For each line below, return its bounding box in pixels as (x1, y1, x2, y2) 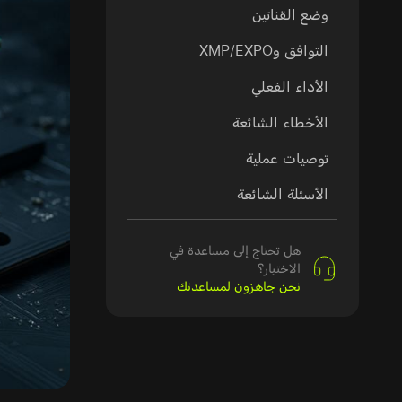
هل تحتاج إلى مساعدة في (169, 242, 301, 258)
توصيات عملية (246, 149, 328, 167)
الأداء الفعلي (251, 77, 328, 95)
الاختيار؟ (257, 260, 301, 275)
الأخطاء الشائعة (232, 113, 328, 131)
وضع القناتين (252, 5, 328, 23)
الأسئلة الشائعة (237, 185, 328, 203)
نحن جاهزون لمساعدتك (176, 278, 301, 293)
